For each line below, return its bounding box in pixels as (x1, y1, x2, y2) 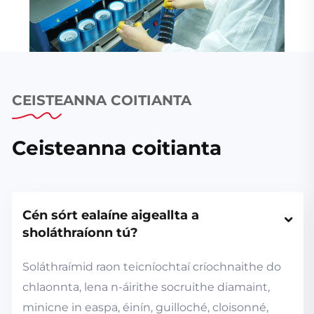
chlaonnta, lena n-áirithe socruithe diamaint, (22, 280, 270, 294)
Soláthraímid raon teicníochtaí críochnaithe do (22, 259, 281, 273)
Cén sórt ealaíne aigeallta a (22, 207, 199, 223)
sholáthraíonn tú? (22, 224, 138, 240)
